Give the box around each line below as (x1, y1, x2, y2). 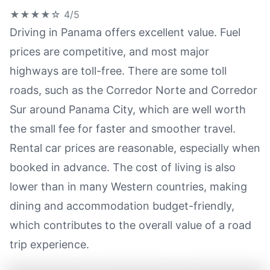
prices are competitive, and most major (10, 45, 209, 58)
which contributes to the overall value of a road (10, 219, 251, 231)
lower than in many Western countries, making (10, 180, 247, 193)
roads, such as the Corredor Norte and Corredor (10, 84, 257, 96)
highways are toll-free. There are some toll (10, 64, 227, 77)
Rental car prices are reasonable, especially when (10, 142, 260, 154)
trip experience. (10, 238, 89, 251)
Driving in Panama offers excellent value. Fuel (10, 26, 240, 39)
